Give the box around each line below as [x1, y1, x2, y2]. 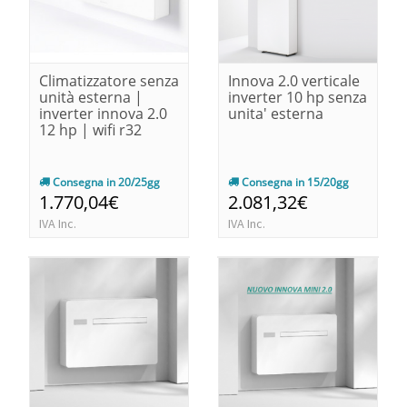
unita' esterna [228, 103, 323, 124]
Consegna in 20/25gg [50, 174, 160, 190]
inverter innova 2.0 [39, 103, 167, 124]
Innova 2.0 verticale [228, 70, 360, 91]
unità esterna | [39, 86, 143, 107]
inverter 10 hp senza [228, 86, 367, 107]
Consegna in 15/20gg [239, 174, 349, 190]
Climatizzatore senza [39, 70, 179, 91]
